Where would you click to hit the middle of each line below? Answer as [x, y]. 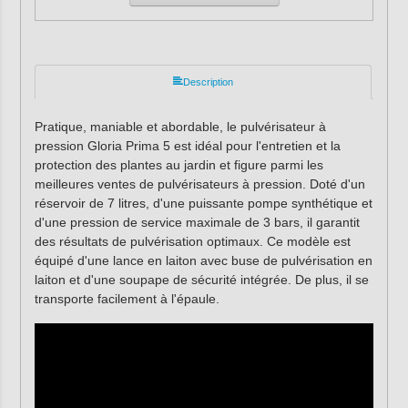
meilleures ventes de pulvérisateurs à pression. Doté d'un [199, 184]
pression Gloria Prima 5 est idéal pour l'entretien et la [187, 145]
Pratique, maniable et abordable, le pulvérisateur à [180, 126]
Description [208, 82]
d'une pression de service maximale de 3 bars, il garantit [197, 222]
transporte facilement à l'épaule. [127, 298]
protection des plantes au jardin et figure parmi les [178, 164]
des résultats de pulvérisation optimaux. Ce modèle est [192, 241]
